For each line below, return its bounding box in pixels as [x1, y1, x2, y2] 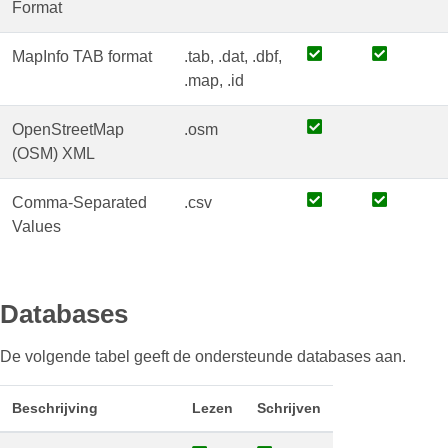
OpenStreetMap [12, 121, 124, 138]
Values [12, 218, 61, 235]
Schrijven [257, 400, 321, 416]
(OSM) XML [12, 145, 95, 162]
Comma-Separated [12, 194, 147, 211]
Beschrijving [12, 400, 98, 416]
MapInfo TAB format [12, 48, 152, 65]
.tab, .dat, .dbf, [184, 48, 282, 65]
